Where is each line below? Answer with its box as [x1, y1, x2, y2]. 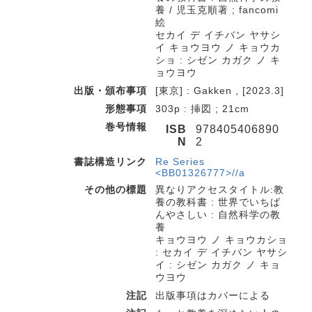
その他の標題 [84, 184, 147, 195]
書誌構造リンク [74, 156, 147, 167]
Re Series [155, 156, 205, 167]
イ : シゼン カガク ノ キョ [155, 259, 281, 270]
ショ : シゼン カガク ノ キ [155, 54, 281, 65]
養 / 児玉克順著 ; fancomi [155, 4, 279, 15]
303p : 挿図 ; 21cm [155, 103, 249, 114]
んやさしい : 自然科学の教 [155, 209, 281, 220]
